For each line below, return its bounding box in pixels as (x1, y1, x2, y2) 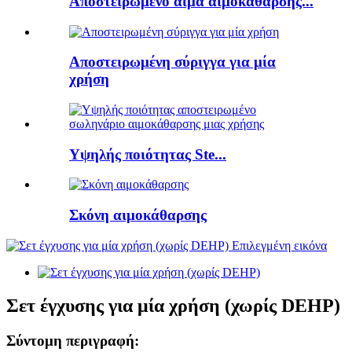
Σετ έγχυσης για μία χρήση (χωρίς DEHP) (6, 295, 340, 316)
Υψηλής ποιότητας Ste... (69, 145, 226, 163)
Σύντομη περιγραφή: (6, 332, 139, 349)
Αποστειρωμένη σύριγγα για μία (69, 53, 276, 71)
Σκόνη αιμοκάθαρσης (69, 207, 207, 224)
